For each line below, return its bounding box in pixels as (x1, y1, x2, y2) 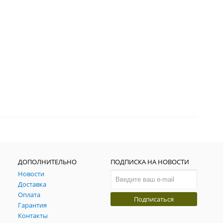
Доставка (18, 179, 47, 189)
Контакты (18, 211, 48, 220)
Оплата (18, 190, 41, 199)
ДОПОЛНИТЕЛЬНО (18, 157, 77, 166)
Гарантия (18, 200, 47, 210)
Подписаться (134, 194, 174, 204)
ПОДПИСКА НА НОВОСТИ (111, 157, 190, 166)
